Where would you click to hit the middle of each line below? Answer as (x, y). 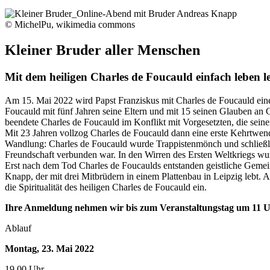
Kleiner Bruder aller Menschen (102, 50)
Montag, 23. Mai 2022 (49, 248)
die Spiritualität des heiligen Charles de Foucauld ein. (106, 187)
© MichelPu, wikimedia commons (70, 24)
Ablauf (18, 228)
